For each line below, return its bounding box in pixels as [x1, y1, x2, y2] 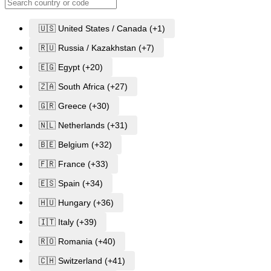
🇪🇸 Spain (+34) [39, 178, 103, 188]
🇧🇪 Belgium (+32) [39, 139, 112, 149]
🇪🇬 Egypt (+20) [39, 62, 103, 72]
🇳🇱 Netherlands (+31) [39, 120, 128, 130]
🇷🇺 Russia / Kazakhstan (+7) [39, 42, 154, 53]
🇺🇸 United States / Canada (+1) [39, 23, 165, 33]
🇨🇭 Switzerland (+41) [39, 255, 125, 266]
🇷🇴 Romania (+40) [39, 236, 116, 246]
